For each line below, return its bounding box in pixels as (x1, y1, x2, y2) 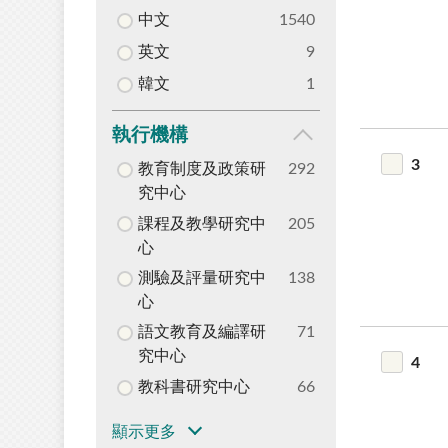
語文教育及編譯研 (137, 324, 266, 341)
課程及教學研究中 (137, 215, 266, 232)
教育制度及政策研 (137, 161, 266, 178)
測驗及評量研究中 (137, 270, 266, 287)
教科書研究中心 (137, 378, 250, 395)
